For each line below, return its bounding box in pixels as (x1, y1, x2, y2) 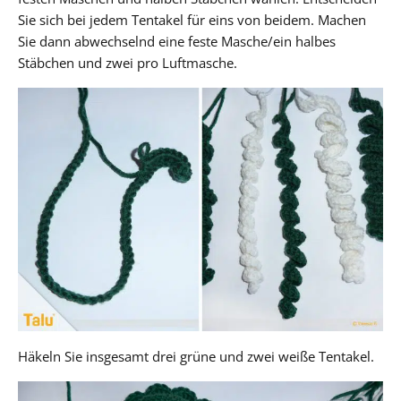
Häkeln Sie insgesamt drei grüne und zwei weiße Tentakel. (18, 346, 374, 365)
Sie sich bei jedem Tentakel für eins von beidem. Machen (18, 10, 366, 29)
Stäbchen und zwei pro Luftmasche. (18, 53, 237, 72)
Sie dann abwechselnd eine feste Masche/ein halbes (18, 31, 336, 50)
